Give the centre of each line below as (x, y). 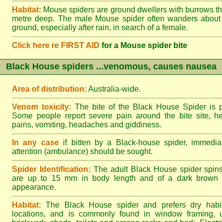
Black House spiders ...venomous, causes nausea (111, 66)
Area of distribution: (49, 89)
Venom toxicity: (42, 107)
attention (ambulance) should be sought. (82, 151)
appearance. (34, 187)
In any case (35, 142)
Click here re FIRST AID (56, 45)
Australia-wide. (114, 89)
